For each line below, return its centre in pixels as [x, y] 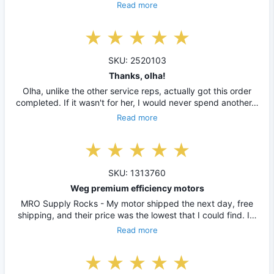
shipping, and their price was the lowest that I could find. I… [137, 215]
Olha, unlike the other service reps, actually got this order [137, 91]
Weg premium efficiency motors [137, 188]
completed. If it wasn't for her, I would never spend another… [137, 102]
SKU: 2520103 [137, 60]
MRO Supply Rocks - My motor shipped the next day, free [137, 203]
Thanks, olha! [137, 75]
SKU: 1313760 [137, 172]
